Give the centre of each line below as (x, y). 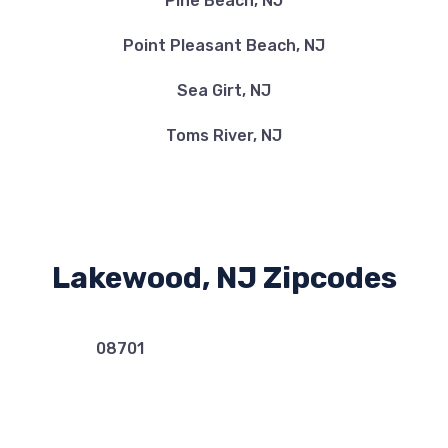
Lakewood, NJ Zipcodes (224, 278)
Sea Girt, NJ (224, 90)
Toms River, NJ (224, 135)
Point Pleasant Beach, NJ (224, 45)
